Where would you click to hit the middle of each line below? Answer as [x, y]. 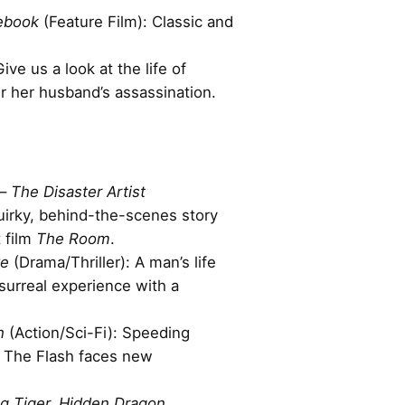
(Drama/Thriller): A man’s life [113, 262]
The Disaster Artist [78, 191]
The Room [73, 238]
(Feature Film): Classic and [136, 21]
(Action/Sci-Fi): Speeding [97, 332]
